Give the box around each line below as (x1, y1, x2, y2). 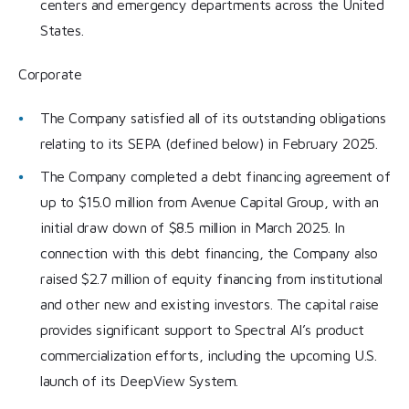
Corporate (18, 66, 82, 83)
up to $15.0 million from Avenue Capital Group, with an (40, 194, 379, 211)
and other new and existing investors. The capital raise (40, 296, 380, 313)
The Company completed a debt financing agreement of (40, 168, 391, 185)
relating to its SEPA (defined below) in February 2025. (40, 135, 378, 152)
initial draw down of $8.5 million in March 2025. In (40, 219, 345, 236)
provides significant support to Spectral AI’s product (40, 321, 364, 339)
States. (40, 22, 84, 39)
